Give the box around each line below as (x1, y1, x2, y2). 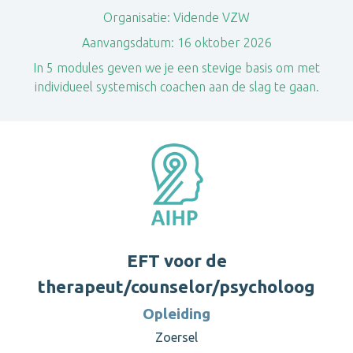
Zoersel (155, 330, 198, 344)
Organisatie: (103, 10, 170, 24)
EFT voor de (126, 251, 227, 270)
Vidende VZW (170, 10, 250, 24)
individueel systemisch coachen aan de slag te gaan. (34, 80, 319, 94)
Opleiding (143, 305, 210, 322)
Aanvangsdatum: (81, 35, 174, 50)
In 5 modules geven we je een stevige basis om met (33, 61, 320, 75)
